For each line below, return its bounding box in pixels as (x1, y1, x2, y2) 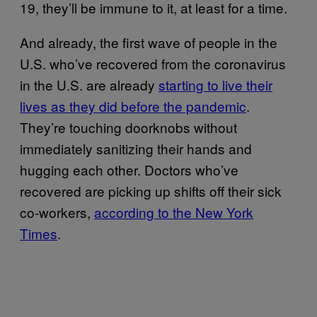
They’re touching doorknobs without (20, 117, 237, 137)
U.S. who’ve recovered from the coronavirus (20, 53, 286, 73)
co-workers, (20, 202, 94, 221)
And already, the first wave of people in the (20, 32, 277, 52)
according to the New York (94, 202, 253, 221)
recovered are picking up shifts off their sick (20, 180, 282, 200)
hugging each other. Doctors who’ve (20, 159, 238, 179)
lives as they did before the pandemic (20, 96, 246, 115)
